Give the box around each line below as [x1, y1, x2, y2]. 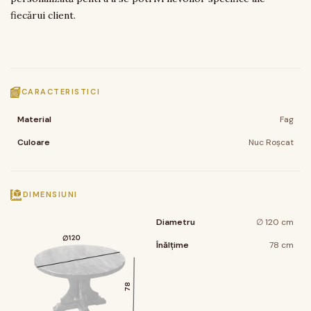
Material [17, 114, 51, 125]
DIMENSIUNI [22, 190, 78, 199]
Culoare [17, 137, 50, 148]
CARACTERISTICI [21, 87, 101, 96]
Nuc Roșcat [249, 137, 294, 148]
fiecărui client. [10, 9, 76, 22]
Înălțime [156, 239, 189, 251]
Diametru [156, 217, 195, 228]
